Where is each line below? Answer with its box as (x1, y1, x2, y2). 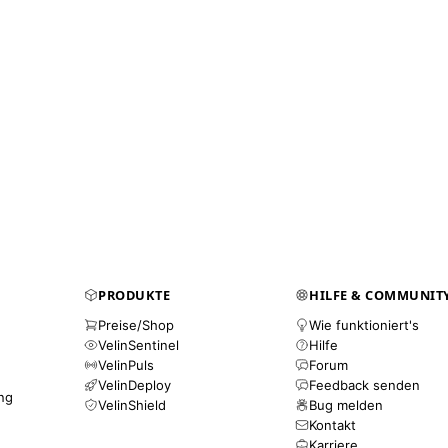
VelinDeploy (98, 377, 172, 394)
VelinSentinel (98, 337, 180, 354)
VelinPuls (98, 357, 155, 374)
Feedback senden (309, 377, 421, 394)
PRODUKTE (98, 286, 171, 305)
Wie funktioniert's (309, 317, 420, 334)
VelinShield (98, 397, 167, 414)
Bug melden (309, 397, 384, 414)
